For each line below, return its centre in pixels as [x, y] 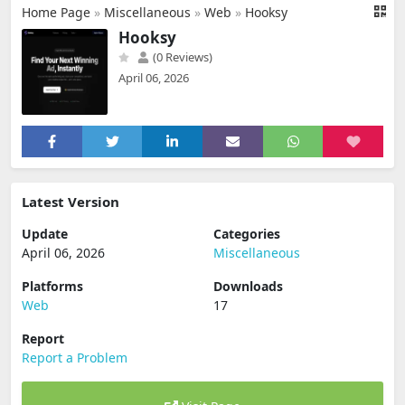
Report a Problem [75, 358]
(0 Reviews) [181, 57]
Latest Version [71, 202]
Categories [247, 234]
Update [45, 234]
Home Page [56, 12]
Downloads [248, 286]
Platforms [52, 286]
